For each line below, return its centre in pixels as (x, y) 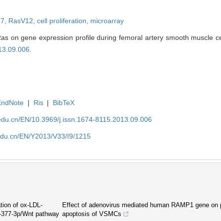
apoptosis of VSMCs (92, 214)
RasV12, (23, 20)
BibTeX (64, 102)
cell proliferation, (64, 20)
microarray (107, 20)
